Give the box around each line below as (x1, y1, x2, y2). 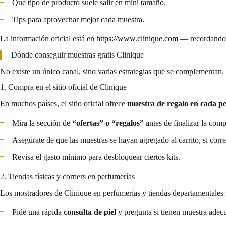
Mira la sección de (12, 118, 72, 127)
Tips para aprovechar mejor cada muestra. (12, 15, 144, 24)
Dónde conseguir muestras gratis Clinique (11, 50, 144, 59)
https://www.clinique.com (96, 34, 178, 43)
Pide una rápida (12, 207, 64, 216)
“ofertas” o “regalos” (72, 118, 144, 127)
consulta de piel (64, 207, 116, 216)
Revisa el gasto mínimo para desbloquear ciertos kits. (12, 152, 180, 161)
